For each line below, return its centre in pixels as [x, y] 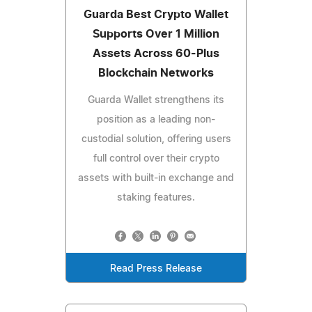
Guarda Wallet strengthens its [156, 100]
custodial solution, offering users [156, 139]
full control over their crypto [156, 158]
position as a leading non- [156, 119]
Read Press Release [156, 268]
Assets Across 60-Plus [156, 53]
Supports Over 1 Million [156, 34]
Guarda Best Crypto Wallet [156, 14]
